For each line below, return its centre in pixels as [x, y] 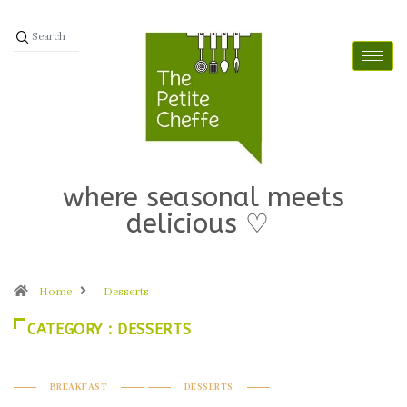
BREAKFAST [79, 387]
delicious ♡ [197, 224]
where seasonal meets [203, 198]
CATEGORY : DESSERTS [109, 329]
